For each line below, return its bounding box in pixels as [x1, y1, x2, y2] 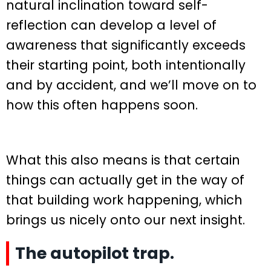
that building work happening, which [6, 191, 243, 209]
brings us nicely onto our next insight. [6, 211, 245, 229]
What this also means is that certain [6, 151, 240, 169]
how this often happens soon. [6, 96, 198, 114]
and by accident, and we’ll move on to [6, 76, 256, 94]
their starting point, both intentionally [6, 56, 246, 74]
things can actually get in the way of [6, 171, 244, 189]
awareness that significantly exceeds [6, 36, 246, 54]
